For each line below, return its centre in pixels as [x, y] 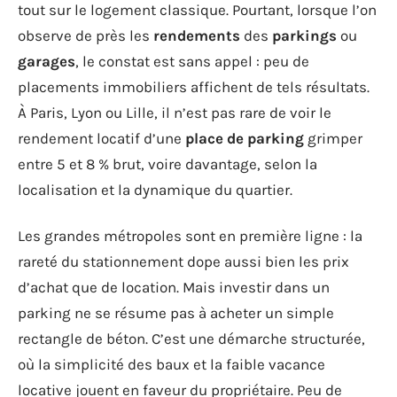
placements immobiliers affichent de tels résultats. [194, 87]
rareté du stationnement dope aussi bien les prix [183, 261]
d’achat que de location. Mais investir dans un [174, 287]
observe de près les [86, 35]
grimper [333, 138]
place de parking [245, 138]
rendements [197, 35]
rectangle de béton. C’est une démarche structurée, [191, 338]
